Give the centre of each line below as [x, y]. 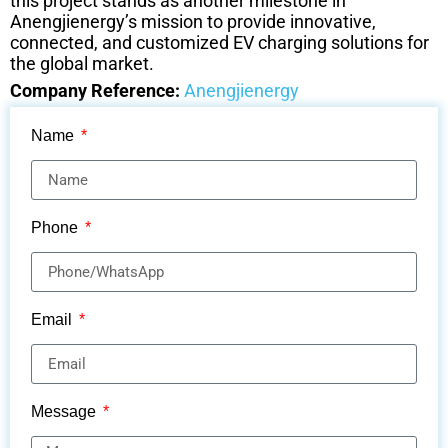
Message [65, 412]
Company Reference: [95, 91]
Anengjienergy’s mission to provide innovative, [193, 22]
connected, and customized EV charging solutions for [219, 43]
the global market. [82, 64]
